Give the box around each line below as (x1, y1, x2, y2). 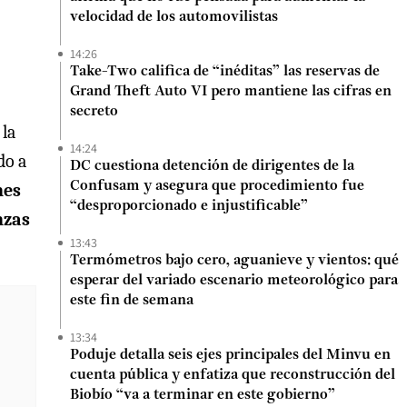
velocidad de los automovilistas (70, 10, 278, 25)
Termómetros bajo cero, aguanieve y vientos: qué (70, 253, 399, 268)
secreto (70, 104, 118, 119)
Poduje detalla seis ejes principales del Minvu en (70, 348, 391, 362)
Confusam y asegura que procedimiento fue (70, 179, 364, 194)
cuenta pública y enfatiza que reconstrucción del (70, 368, 395, 382)
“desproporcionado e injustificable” (70, 199, 308, 213)
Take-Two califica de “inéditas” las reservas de (70, 65, 380, 79)
